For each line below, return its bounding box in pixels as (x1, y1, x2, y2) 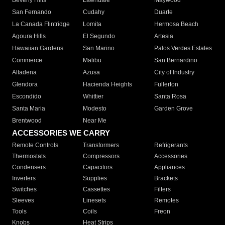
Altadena (12, 69, 37, 76)
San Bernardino (154, 57, 197, 64)
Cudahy (83, 9, 105, 16)
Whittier (83, 93, 104, 100)
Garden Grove (154, 105, 193, 113)
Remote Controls (12, 142, 58, 149)
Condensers (12, 164, 46, 171)
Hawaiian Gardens (12, 45, 63, 52)
